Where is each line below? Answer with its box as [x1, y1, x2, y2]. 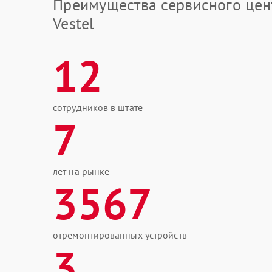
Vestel [53, 13, 95, 33]
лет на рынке [53, 165, 110, 177]
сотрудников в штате [53, 101, 143, 114]
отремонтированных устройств [53, 229, 187, 241]
